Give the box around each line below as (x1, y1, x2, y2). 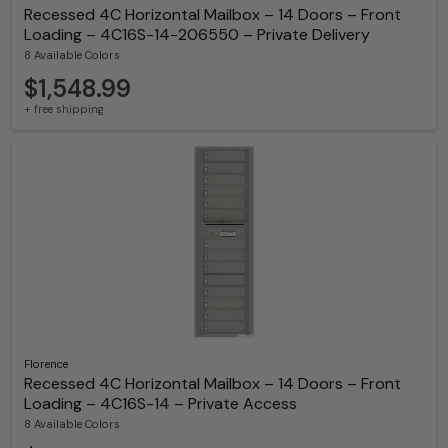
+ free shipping (24, 102, 104, 117)
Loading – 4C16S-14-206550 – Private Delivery (24, 24, 370, 45)
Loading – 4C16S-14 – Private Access (24, 393, 297, 415)
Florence (24, 357, 68, 372)
